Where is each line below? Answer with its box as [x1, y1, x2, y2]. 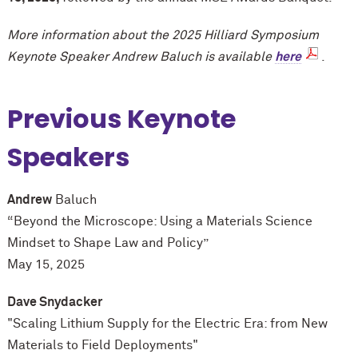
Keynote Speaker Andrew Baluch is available [6, 50, 275, 64]
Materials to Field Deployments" [6, 339, 198, 352]
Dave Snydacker [6, 296, 102, 309]
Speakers [6, 139, 129, 176]
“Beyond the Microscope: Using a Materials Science [6, 215, 312, 229]
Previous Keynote [6, 101, 236, 137]
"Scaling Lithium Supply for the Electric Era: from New [6, 317, 328, 331]
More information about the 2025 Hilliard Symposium [6, 29, 319, 42]
